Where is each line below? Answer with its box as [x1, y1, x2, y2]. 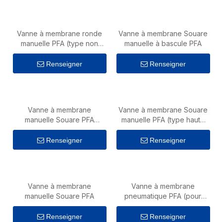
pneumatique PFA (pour [124, 192, 201, 200]
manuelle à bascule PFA [124, 39, 202, 48]
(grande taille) [36, 125, 82, 134]
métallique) [41, 49, 77, 57]
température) [141, 125, 184, 134]
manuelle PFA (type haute [121, 115, 205, 124]
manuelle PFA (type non [20, 39, 98, 48]
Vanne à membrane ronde [16, 29, 102, 38]
